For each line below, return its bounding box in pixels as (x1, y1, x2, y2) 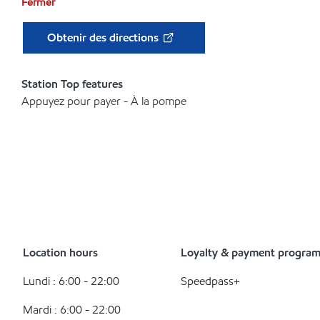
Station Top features (21, 76, 123, 91)
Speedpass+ (181, 274, 240, 289)
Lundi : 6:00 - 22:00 (23, 274, 119, 289)
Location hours (23, 245, 98, 260)
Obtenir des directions (47, 30, 161, 45)
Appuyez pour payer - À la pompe (21, 94, 186, 109)
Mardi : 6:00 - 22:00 (23, 302, 121, 317)
